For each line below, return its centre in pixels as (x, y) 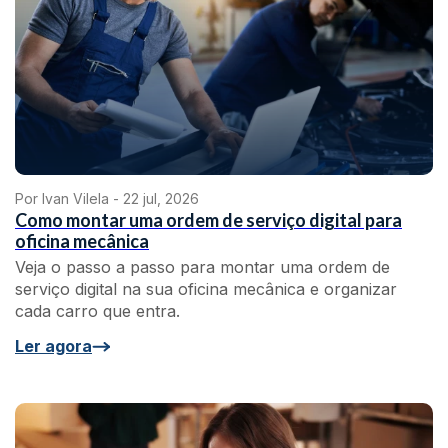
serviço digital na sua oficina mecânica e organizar (206, 289)
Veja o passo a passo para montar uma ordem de (202, 267)
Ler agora (53, 346)
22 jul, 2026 (161, 198)
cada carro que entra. (97, 311)
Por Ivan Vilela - (69, 198)
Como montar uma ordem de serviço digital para (208, 220)
